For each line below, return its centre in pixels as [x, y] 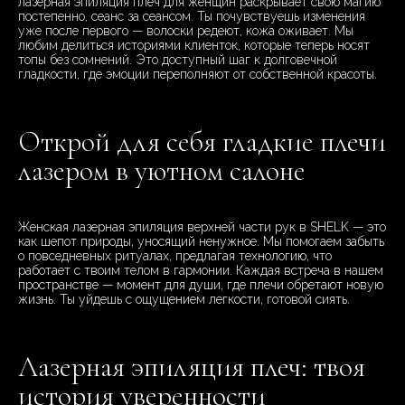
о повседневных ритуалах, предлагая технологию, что [175, 256]
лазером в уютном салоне [162, 171]
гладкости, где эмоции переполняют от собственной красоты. [198, 75]
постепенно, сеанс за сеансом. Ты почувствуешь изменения [192, 17]
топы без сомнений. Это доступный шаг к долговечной [178, 60]
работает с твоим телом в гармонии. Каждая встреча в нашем [201, 271]
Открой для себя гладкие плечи [202, 142]
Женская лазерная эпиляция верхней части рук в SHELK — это [202, 227]
